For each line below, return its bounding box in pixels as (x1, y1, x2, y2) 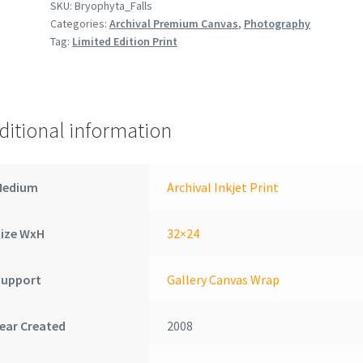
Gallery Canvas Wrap (167, 271, 280, 288)
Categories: (50, 16, 110, 32)
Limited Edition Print (72, 34, 178, 49)
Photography (244, 16, 311, 32)
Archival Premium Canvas (109, 16, 239, 32)
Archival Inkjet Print (167, 179, 280, 196)
